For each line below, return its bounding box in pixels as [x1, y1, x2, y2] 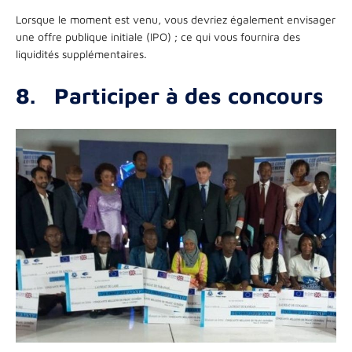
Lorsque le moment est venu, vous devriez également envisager [16, 12, 335, 26]
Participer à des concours [54, 82, 324, 108]
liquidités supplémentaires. [16, 46, 147, 60]
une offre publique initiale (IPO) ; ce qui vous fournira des [16, 29, 300, 43]
